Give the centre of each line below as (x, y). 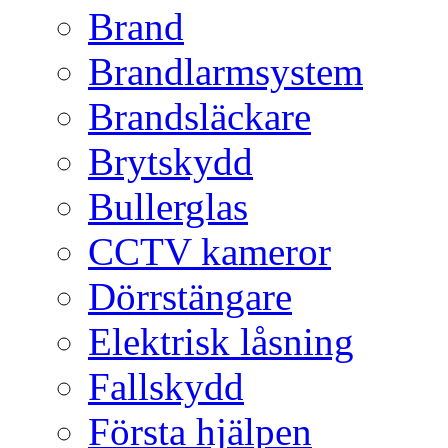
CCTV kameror (209, 251)
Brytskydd (170, 161)
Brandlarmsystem (225, 71)
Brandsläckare (199, 116)
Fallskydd (166, 386)
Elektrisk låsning (221, 341)
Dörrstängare (190, 296)
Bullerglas (168, 206)
